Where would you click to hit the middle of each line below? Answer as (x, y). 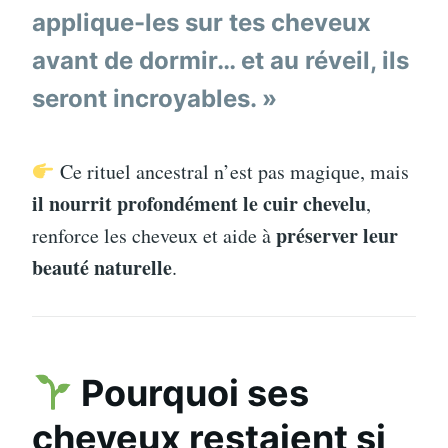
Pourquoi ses (191, 393)
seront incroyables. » (154, 98)
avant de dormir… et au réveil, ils (220, 60)
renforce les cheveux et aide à (154, 236)
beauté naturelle (102, 268)
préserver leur (337, 236)
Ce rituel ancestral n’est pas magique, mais (231, 172)
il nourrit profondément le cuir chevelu (199, 204)
